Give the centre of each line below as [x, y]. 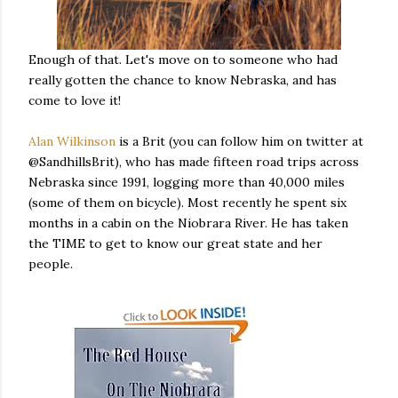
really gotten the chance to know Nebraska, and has [183, 80]
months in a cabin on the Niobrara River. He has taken [188, 223]
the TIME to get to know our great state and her [175, 243]
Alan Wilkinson [72, 141]
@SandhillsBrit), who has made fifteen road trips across [194, 162]
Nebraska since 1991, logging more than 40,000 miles [187, 182]
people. [51, 264]
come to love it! [75, 100]
